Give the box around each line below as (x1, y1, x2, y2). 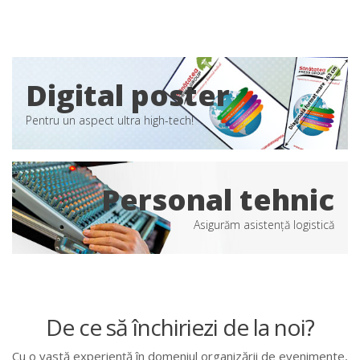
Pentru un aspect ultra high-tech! (25, 112, 194, 128)
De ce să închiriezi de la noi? (46, 312, 314, 343)
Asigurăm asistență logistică (194, 216, 335, 232)
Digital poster (25, 75, 230, 115)
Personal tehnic (101, 179, 335, 219)
